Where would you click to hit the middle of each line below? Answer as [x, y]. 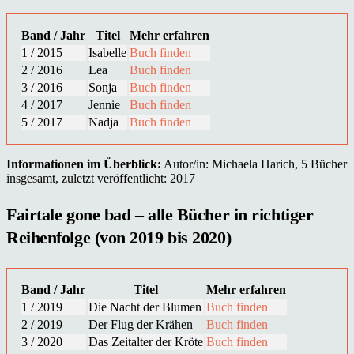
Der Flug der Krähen [141, 325]
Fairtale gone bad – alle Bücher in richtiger [160, 215]
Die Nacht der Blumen [145, 307]
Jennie [104, 105]
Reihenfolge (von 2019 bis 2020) [119, 238]
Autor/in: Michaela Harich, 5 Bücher [254, 164]
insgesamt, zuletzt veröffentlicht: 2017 [101, 179]
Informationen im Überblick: [84, 164]
